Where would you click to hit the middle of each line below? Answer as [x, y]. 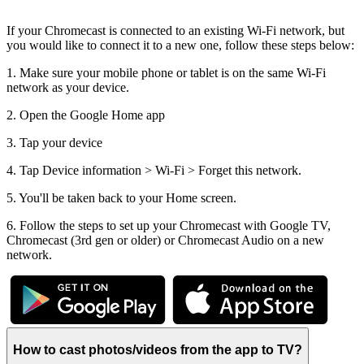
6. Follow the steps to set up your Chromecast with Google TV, [169, 226]
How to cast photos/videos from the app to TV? [158, 349]
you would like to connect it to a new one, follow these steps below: [180, 45]
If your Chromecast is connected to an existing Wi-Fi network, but [175, 31]
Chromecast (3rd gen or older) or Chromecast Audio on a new [165, 240]
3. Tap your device [54, 143]
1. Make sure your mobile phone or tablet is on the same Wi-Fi [166, 73]
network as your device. [68, 88]
